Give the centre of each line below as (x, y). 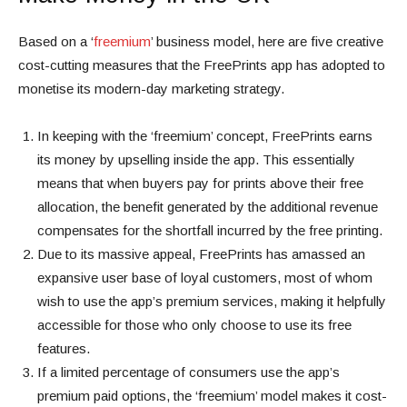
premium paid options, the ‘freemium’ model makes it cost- (212, 396)
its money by (78, 160)
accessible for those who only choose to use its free (194, 325)
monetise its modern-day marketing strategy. (151, 89)
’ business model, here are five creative (267, 42)
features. (64, 349)
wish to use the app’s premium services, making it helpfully (212, 302)
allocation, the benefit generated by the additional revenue (208, 207)
